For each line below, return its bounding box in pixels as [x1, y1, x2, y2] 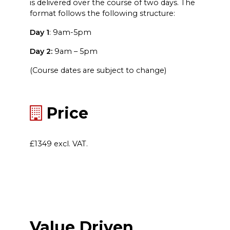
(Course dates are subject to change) [29, 66, 166, 75]
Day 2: [29, 47, 54, 56]
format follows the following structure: [29, 9, 175, 18]
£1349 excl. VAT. [29, 139, 88, 148]
